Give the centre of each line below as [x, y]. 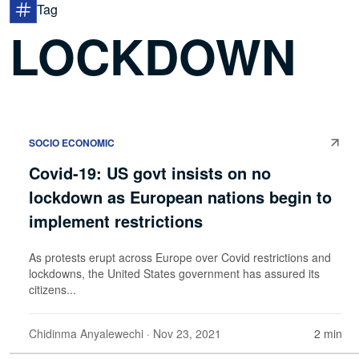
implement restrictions [116, 220]
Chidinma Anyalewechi [86, 333]
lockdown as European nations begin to [180, 196]
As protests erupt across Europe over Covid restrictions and [180, 257]
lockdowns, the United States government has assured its [174, 273]
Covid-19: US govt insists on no [150, 172]
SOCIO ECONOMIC [72, 142]
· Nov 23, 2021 [182, 333]
